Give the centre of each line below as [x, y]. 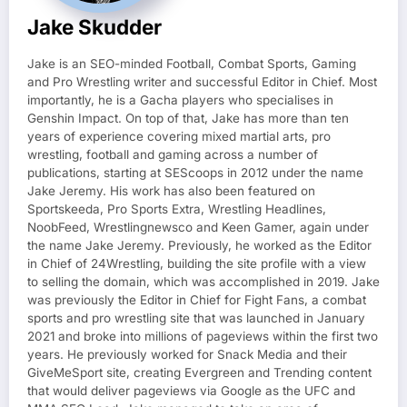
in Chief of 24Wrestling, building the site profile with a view [197, 264]
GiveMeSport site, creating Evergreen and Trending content [199, 373]
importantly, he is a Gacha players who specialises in [180, 100]
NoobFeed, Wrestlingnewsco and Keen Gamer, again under [198, 228]
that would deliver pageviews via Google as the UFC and [191, 391]
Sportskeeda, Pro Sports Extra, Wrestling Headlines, [177, 209]
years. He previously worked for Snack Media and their [187, 355]
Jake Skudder [94, 27]
